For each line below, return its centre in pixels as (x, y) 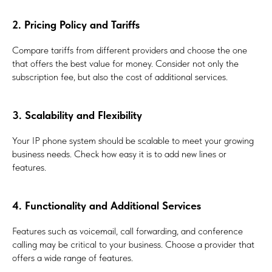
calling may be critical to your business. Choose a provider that (133, 245)
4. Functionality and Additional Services (107, 206)
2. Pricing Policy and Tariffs (76, 25)
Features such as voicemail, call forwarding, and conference (127, 231)
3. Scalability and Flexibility (77, 115)
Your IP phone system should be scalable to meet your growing (133, 141)
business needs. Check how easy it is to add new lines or (119, 154)
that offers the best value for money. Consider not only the (125, 64)
